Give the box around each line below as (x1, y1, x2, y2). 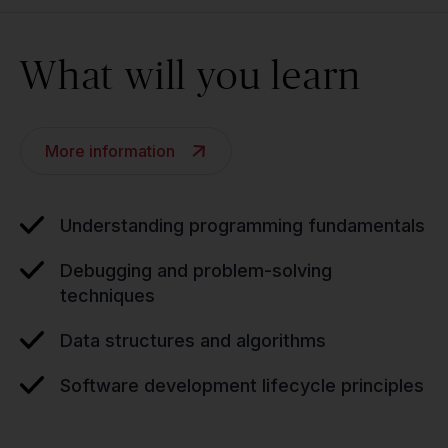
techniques (60, 285, 155, 306)
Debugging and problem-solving (60, 260, 332, 281)
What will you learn (20, 52, 363, 97)
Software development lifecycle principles (60, 375, 424, 396)
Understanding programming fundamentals (60, 215, 425, 236)
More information (45, 141, 175, 161)
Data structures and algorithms (60, 330, 326, 351)
